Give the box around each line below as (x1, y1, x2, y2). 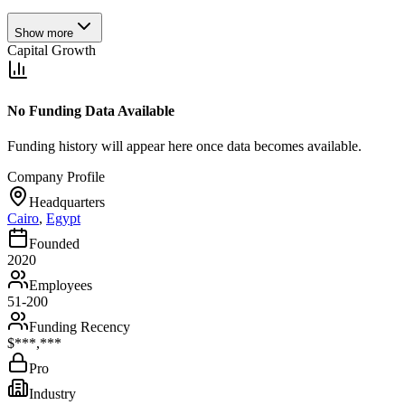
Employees (29, 278, 92, 294)
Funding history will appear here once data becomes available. (7, 138, 362, 155)
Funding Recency (29, 319, 130, 335)
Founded (29, 236, 80, 252)
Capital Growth (7, 42, 96, 58)
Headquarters (29, 194, 105, 211)
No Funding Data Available (7, 103, 174, 119)
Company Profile (7, 169, 105, 185)
